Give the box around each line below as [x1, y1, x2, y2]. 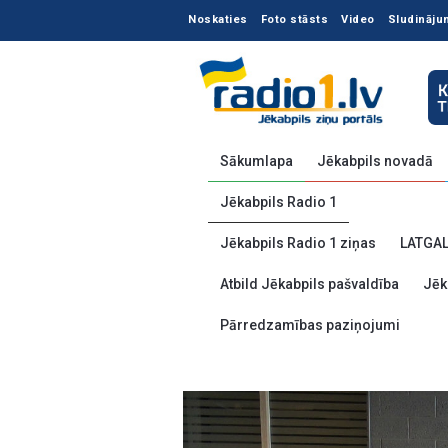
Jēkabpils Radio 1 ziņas [220, 235, 376, 251]
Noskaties [188, 13, 248, 26]
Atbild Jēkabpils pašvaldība [220, 276, 399, 292]
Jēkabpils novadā [317, 153, 433, 169]
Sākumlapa [220, 153, 293, 169]
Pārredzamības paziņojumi [220, 317, 400, 333]
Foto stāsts [260, 13, 328, 26]
